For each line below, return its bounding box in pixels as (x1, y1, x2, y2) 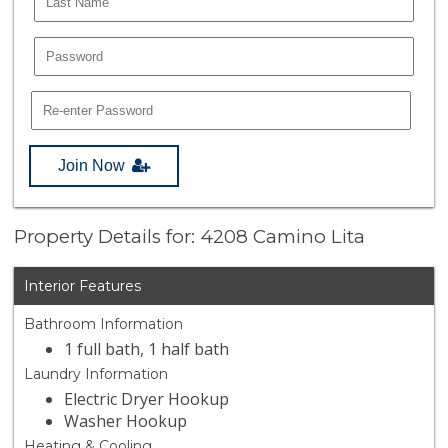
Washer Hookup (64, 410, 188, 433)
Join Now (58, 156, 126, 174)
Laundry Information (24, 365, 169, 384)
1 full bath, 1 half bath (64, 338, 230, 361)
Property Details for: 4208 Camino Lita (14, 225, 366, 249)
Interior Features (24, 277, 142, 296)
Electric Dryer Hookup (64, 388, 230, 411)
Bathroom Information (24, 315, 184, 334)
